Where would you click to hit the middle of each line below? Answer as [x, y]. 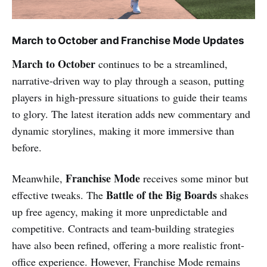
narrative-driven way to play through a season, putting [128, 80]
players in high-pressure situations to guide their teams [130, 97]
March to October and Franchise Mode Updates [128, 40]
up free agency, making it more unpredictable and [119, 211]
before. [27, 147]
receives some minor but [194, 178]
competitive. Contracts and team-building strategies [123, 228]
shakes [233, 195]
